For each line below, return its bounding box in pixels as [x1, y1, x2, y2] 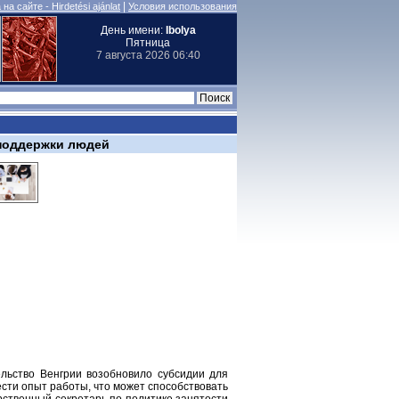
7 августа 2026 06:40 [95, 49, 200, 61]
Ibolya [165, 24, 196, 37]
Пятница [126, 37, 170, 49]
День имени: [100, 24, 166, 37]
